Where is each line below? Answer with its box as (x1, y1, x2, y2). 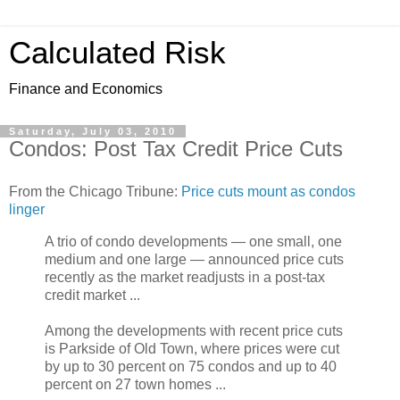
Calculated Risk (9, 36, 226, 70)
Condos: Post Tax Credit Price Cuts (9, 137, 343, 161)
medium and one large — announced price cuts (45, 251, 344, 267)
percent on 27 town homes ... (45, 376, 226, 392)
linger (9, 201, 45, 217)
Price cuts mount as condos (181, 183, 355, 199)
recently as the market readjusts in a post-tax (45, 269, 325, 285)
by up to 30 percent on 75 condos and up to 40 (45, 358, 337, 374)
